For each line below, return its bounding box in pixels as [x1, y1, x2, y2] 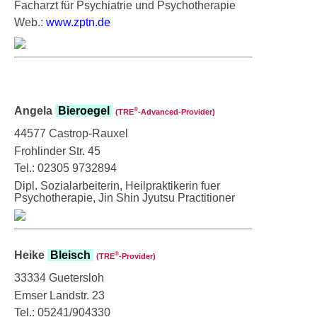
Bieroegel [55, 104, 113, 117]
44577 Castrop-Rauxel [14, 127, 128, 139]
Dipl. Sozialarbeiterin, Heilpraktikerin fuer [14, 179, 220, 192]
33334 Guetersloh [14, 271, 104, 284]
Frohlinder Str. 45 [14, 144, 100, 157]
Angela [14, 104, 55, 117]
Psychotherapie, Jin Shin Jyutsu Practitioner [14, 191, 235, 204]
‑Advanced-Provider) [138, 107, 215, 116]
